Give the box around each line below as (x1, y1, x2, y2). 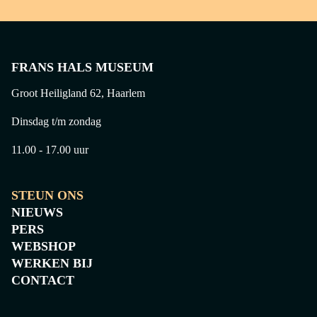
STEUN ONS (11, 188, 83, 202)
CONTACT (11, 273, 74, 287)
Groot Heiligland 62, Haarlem (11, 87, 145, 99)
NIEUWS (11, 205, 63, 219)
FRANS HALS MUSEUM (11, 60, 154, 74)
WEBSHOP (11, 239, 76, 253)
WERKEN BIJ (11, 256, 93, 270)
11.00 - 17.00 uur (11, 144, 88, 156)
